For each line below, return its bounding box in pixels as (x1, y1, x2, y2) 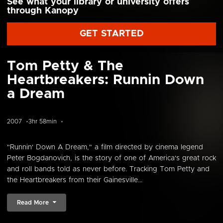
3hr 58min (28, 118, 57, 124)
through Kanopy (7, 6, 79, 15)
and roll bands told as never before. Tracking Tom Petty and (7, 166, 210, 173)
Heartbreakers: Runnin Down (7, 73, 204, 87)
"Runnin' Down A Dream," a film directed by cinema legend (7, 144, 203, 151)
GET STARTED (79, 29, 144, 38)
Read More (17, 200, 49, 206)
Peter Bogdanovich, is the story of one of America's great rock (7, 155, 216, 162)
